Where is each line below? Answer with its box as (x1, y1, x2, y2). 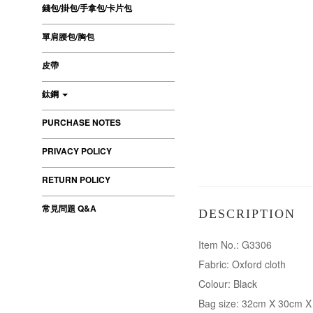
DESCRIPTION (198, 207, 296, 221)
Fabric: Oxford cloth (198, 257, 286, 271)
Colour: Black (198, 277, 257, 291)
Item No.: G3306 (198, 238, 272, 252)
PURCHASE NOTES (42, 116, 121, 129)
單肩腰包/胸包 (42, 30, 94, 43)
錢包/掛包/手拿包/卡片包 (42, 1, 132, 14)
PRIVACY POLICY (42, 145, 112, 157)
